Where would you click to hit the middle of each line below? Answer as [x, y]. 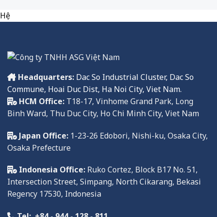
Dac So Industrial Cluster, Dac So [135, 77]
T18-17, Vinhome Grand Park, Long [130, 101]
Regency [22, 194]
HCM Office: [42, 101]
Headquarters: [46, 77]
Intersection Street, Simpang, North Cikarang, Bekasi [104, 182]
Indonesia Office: [52, 170]
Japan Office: [44, 135]
